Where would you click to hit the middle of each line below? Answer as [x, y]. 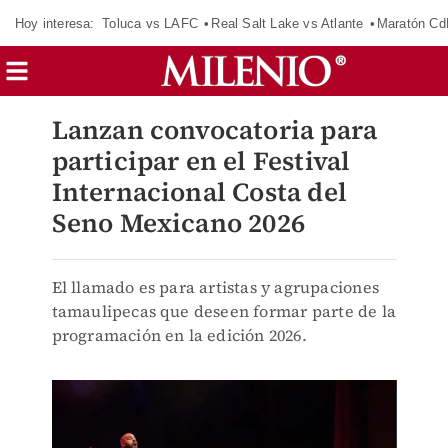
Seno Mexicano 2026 [178, 223]
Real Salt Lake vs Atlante [287, 23]
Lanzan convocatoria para [214, 130]
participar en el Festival [201, 161]
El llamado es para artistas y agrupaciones [215, 287]
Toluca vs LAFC [150, 23]
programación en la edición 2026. [179, 335]
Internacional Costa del [199, 192]
